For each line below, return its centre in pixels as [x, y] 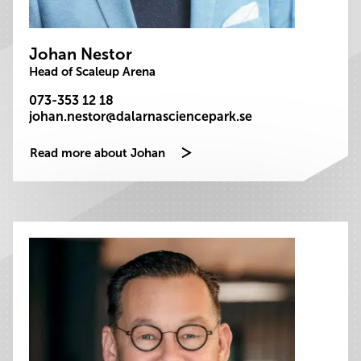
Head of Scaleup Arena [92, 72]
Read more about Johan [98, 153]
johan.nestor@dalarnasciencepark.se [141, 116]
